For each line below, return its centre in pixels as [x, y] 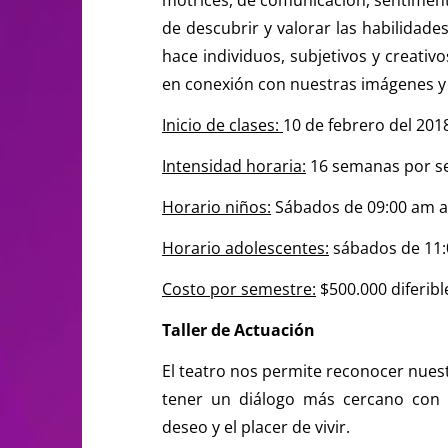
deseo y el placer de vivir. [256, 426]
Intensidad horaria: [234, 165]
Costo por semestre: [239, 288]
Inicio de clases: [222, 124]
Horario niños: [216, 206]
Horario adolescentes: [245, 247]
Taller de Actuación [238, 329]
